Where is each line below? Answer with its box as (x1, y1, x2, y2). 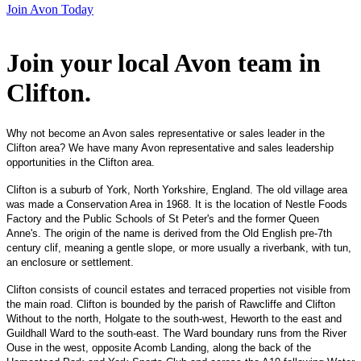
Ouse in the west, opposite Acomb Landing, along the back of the (6, 341, 311, 354)
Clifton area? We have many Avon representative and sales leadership (6, 141, 334, 154)
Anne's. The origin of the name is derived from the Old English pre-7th (6, 226, 332, 239)
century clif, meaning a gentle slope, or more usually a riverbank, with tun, (6, 241, 351, 254)
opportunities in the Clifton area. (6, 156, 155, 168)
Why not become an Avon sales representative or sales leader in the (6, 127, 325, 139)
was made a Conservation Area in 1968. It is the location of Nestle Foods (6, 197, 347, 210)
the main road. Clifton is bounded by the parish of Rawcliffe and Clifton (6, 297, 335, 310)
